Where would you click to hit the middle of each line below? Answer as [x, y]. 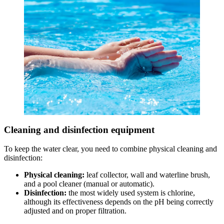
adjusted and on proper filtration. [75, 211]
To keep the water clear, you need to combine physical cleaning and [110, 149]
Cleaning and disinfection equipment [79, 129]
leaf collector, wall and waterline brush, [148, 175]
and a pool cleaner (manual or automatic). [89, 184]
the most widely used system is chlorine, [132, 193]
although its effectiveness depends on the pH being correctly [119, 202]
